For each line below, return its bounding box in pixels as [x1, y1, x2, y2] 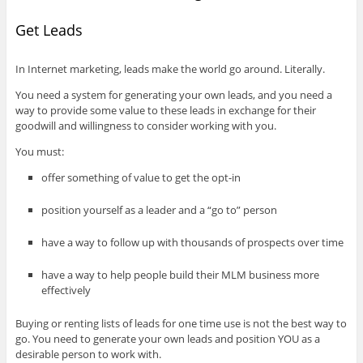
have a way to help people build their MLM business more [41, 267, 320, 283]
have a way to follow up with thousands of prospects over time [41, 235, 344, 250]
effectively [41, 283, 92, 298]
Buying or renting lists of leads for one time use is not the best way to [15, 315, 347, 331]
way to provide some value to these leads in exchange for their [15, 103, 316, 118]
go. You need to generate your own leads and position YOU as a [15, 331, 320, 346]
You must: [15, 144, 64, 160]
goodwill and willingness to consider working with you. [15, 118, 276, 134]
